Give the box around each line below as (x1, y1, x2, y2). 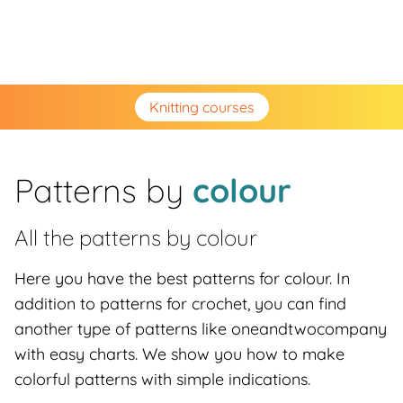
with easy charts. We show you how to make (14, 344, 345, 364)
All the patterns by (14, 224, 196, 251)
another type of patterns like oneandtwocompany (14, 318, 387, 339)
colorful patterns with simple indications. (14, 369, 310, 390)
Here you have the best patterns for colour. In (14, 268, 350, 289)
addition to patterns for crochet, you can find (14, 293, 346, 314)
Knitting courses (148, 98, 255, 116)
